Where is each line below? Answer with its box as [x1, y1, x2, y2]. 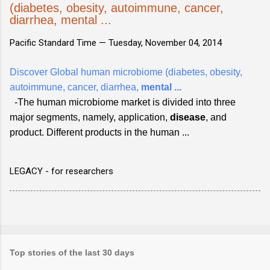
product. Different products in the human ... [10, 127, 189, 137]
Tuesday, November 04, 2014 [108, 37, 222, 48]
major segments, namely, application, [10, 111, 170, 122]
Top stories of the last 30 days [10, 247, 134, 257]
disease [170, 111, 206, 122]
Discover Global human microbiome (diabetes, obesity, [10, 66, 242, 77]
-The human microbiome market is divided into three [10, 96, 236, 107]
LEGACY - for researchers [10, 165, 113, 177]
